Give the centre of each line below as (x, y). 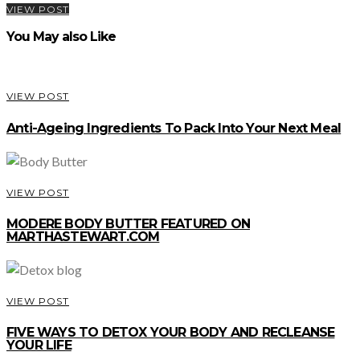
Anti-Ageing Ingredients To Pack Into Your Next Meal (174, 128)
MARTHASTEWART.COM (83, 237)
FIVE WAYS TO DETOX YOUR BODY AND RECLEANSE (171, 333)
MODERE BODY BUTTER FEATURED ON (128, 224)
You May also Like (61, 36)
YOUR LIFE (39, 346)
